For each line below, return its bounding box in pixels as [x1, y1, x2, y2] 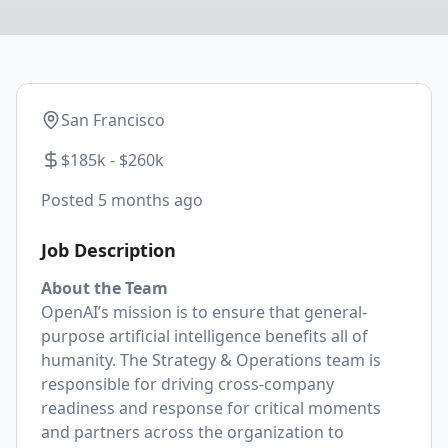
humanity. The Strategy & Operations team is [41, 349, 381, 371]
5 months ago [98, 189, 203, 211]
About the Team [41, 277, 168, 299]
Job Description [41, 238, 176, 262]
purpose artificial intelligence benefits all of [41, 325, 368, 347]
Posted [41, 189, 98, 211]
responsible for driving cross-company [41, 373, 334, 395]
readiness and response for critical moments [41, 397, 381, 419]
